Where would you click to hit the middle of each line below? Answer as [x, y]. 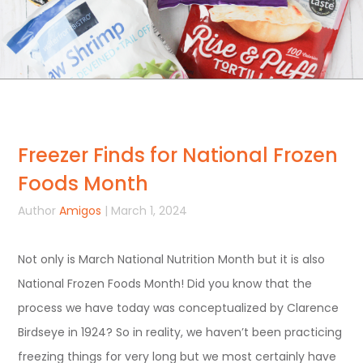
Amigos [81, 210]
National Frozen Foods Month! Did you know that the [165, 283]
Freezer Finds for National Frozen [178, 155]
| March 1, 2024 [145, 210]
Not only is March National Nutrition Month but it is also [172, 259]
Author [37, 210]
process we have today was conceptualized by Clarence [179, 307]
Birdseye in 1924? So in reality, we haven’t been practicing [180, 332]
